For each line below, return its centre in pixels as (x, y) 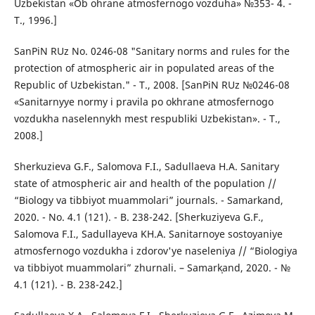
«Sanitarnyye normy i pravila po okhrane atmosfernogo (143, 102)
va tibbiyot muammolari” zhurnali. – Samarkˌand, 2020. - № (152, 268)
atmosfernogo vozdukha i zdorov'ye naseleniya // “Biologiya (155, 251)
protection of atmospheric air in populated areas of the (144, 68)
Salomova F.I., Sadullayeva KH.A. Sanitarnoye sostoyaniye (148, 234)
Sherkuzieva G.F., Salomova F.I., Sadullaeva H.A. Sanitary (146, 167)
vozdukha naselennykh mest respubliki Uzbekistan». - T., (147, 118)
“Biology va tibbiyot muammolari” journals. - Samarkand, (148, 200)
